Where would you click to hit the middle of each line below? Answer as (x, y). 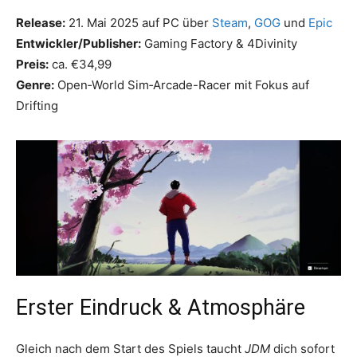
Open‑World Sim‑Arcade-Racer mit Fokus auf (182, 84)
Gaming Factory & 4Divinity (219, 43)
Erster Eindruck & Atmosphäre (161, 308)
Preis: (32, 64)
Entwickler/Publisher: (78, 43)
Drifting (37, 105)
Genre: (35, 84)
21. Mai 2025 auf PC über (139, 22)
